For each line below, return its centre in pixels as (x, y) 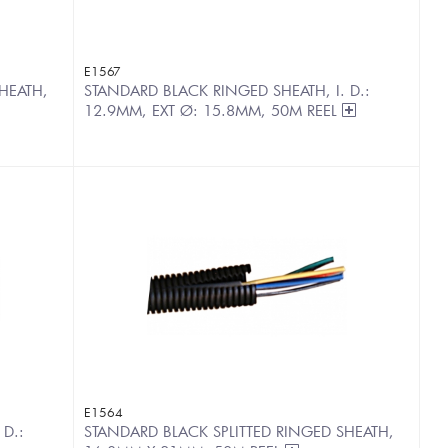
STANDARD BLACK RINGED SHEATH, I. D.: (227, 90)
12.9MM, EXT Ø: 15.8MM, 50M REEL (213, 110)
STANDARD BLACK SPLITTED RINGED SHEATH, (239, 431)
